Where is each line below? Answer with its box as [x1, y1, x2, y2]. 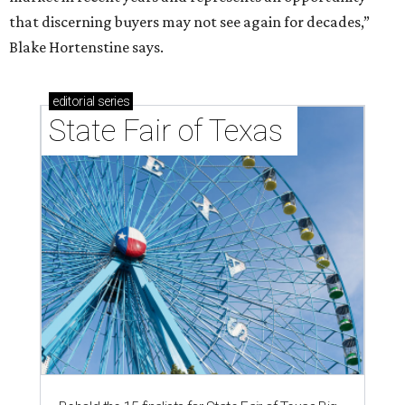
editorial [52, 94, 95, 109]
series [94, 94, 130, 109]
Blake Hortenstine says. [9, 38, 164, 57]
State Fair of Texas [49, 113, 290, 149]
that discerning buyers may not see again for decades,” [9, 13, 370, 32]
